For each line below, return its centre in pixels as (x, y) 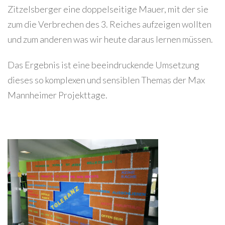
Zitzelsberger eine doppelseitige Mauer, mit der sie (108, 9)
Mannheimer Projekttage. (58, 95)
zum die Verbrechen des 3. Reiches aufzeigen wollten (109, 24)
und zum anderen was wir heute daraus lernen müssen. (110, 39)
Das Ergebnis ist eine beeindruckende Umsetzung (103, 65)
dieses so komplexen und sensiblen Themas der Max (106, 80)
